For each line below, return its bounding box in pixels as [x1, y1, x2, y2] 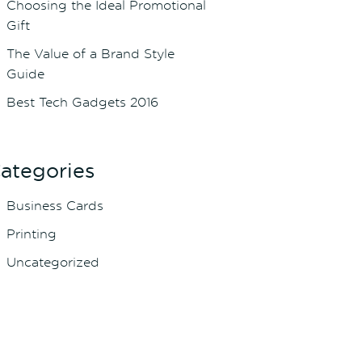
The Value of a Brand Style [6, 45, 175, 62]
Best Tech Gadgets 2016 [6, 94, 158, 111]
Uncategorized [6, 254, 99, 271]
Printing [6, 225, 57, 242]
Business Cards [6, 197, 103, 214]
